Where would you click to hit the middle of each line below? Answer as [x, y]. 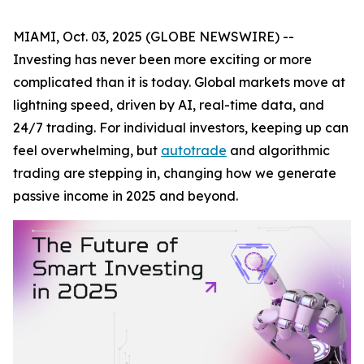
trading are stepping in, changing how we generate [175, 173]
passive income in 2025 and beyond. [126, 196]
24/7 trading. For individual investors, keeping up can [181, 128]
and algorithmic [278, 150]
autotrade [194, 150]
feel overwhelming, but [87, 150]
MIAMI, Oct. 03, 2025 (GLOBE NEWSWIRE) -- [154, 37]
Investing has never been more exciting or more [162, 59]
